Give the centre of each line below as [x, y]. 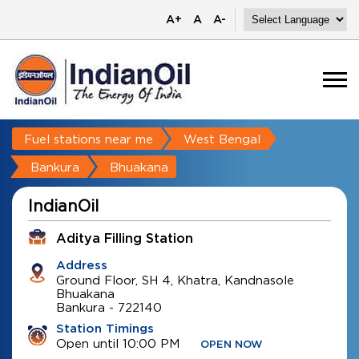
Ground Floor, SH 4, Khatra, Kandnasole [175, 280]
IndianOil [63, 206]
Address [82, 266]
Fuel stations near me [89, 139]
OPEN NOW [232, 345]
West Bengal [222, 139]
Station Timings [105, 329]
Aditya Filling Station [125, 239]
